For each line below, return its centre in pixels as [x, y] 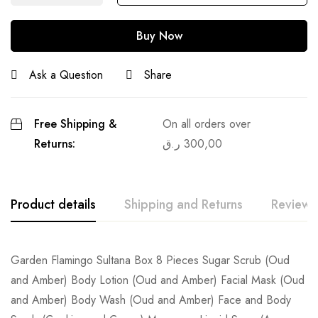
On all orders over [207, 124]
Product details [53, 205]
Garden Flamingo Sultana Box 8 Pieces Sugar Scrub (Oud [150, 261]
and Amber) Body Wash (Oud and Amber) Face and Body [151, 300]
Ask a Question [66, 75]
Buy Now [159, 36]
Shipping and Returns [183, 205]
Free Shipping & [75, 124]
